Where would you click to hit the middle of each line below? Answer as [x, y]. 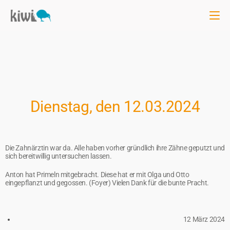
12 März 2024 [204, 219]
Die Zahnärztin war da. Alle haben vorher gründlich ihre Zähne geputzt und [115, 148]
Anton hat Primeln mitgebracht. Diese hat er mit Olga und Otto [97, 175]
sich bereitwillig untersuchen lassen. [59, 156]
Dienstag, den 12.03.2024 [115, 107]
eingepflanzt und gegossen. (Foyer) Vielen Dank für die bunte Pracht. [107, 183]
